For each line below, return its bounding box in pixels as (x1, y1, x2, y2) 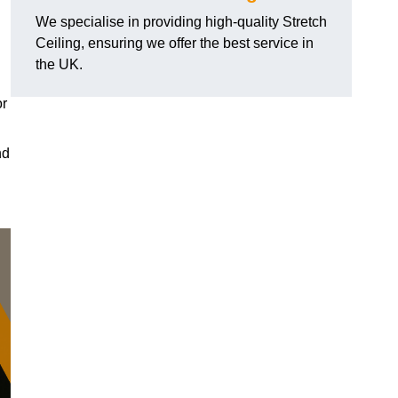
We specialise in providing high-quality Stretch (36, 14, 327, 30)
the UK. (36, 57, 83, 73)
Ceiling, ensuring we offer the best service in (36, 36, 314, 52)
